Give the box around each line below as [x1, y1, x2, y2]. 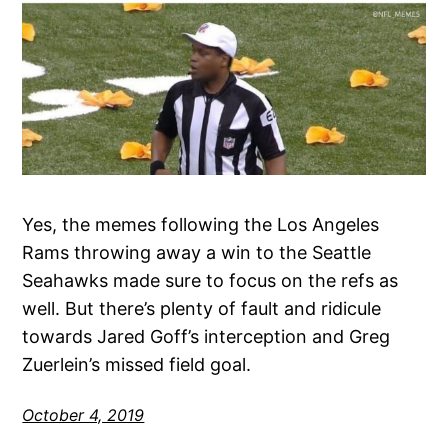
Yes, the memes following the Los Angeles [22, 214, 380, 236]
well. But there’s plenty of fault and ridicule [22, 298, 382, 320]
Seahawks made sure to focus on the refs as [22, 270, 399, 292]
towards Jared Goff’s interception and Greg [22, 326, 391, 348]
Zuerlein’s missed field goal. [22, 354, 252, 376]
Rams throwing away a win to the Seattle [22, 242, 372, 264]
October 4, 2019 [22, 405, 145, 426]
